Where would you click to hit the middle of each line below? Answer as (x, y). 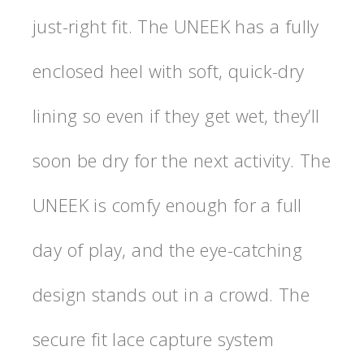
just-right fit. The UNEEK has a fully (176, 26)
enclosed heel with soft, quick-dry (169, 71)
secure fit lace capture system (153, 339)
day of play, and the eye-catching (168, 250)
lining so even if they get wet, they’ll (176, 116)
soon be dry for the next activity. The (182, 160)
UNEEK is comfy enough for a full (167, 205)
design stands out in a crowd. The (171, 295)
